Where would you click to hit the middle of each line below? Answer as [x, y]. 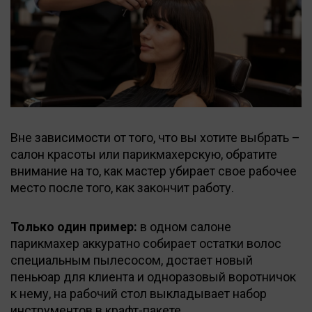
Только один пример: [74, 226]
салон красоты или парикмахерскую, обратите [144, 154]
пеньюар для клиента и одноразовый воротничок [153, 276]
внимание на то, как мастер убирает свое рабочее [154, 171]
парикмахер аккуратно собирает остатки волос [146, 243]
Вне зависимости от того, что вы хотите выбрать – [155, 137]
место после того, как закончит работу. [122, 187]
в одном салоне [184, 226]
